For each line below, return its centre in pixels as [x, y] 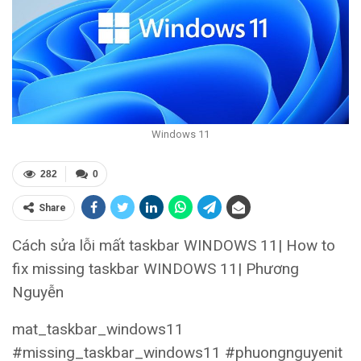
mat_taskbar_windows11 [98, 330]
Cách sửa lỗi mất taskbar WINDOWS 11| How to [174, 246]
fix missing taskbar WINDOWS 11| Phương [156, 269]
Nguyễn [38, 293]
